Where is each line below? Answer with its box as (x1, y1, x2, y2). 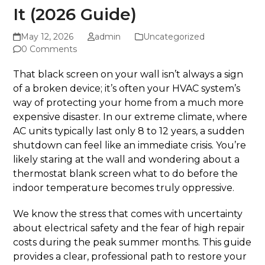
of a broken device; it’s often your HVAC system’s (13, 83, 241, 95)
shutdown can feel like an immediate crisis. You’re (13, 140, 247, 151)
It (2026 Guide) (13, 4, 137, 25)
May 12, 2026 (20, 31, 73, 43)
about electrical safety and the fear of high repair (13, 222, 245, 234)
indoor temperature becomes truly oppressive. (13, 182, 235, 194)
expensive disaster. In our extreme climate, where (13, 111, 248, 123)
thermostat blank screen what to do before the (13, 168, 238, 180)
